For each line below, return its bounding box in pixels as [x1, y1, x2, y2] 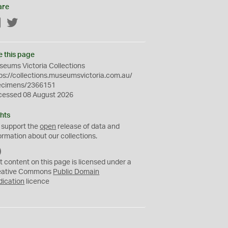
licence [24, 178, 50, 185]
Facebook [2, 20, 34, 27]
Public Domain [53, 168, 100, 176]
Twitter [18, 20, 41, 27]
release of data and [56, 123, 120, 130]
